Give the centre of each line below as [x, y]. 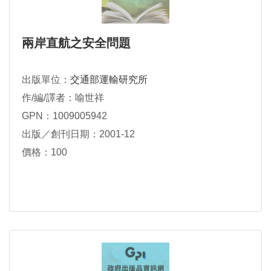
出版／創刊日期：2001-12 [78, 134]
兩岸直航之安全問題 [76, 43]
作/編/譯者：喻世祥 [63, 98]
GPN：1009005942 [64, 116]
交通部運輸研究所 [109, 80]
